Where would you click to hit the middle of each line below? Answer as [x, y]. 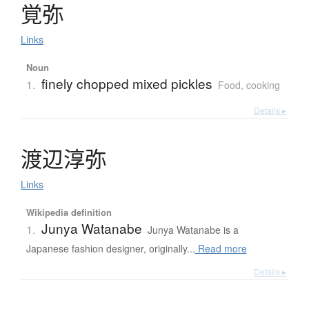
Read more [221, 249]
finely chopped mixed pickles [127, 83]
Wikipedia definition [69, 212]
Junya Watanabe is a [193, 230]
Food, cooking [249, 85]
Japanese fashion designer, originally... [110, 249]
